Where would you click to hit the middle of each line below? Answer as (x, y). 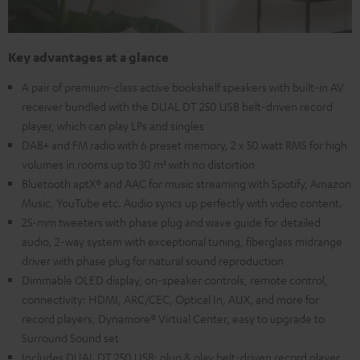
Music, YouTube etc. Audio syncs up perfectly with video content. (182, 203)
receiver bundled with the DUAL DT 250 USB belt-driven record (177, 106)
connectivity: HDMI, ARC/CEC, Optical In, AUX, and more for (170, 299)
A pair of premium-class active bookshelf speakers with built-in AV (183, 87)
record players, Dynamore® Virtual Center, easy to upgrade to (173, 319)
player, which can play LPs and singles (113, 126)
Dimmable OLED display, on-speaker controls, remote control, (175, 280)
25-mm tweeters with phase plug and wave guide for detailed (171, 222)
